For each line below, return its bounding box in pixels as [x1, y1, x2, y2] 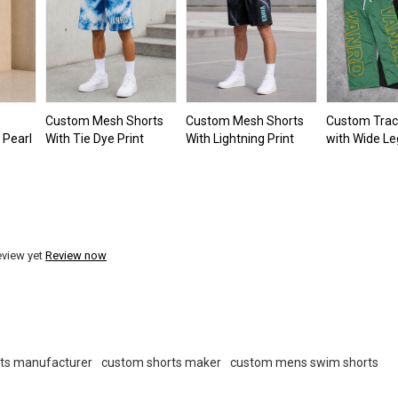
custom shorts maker [101, 355, 222, 370]
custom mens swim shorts [230, 355, 379, 370]
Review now [45, 249, 107, 263]
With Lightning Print [186, 131, 294, 146]
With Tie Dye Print [44, 131, 144, 146]
